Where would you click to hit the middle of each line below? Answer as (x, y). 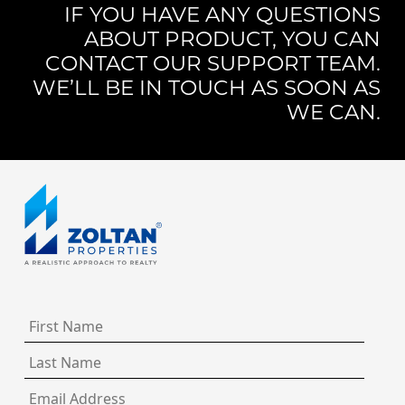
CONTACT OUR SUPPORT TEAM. (213, 63)
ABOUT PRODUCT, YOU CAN (232, 38)
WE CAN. (334, 112)
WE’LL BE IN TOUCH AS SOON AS (207, 87)
